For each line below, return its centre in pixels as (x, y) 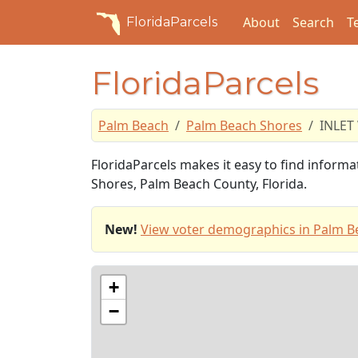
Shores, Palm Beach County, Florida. (199, 184)
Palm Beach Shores (244, 125)
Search (313, 22)
